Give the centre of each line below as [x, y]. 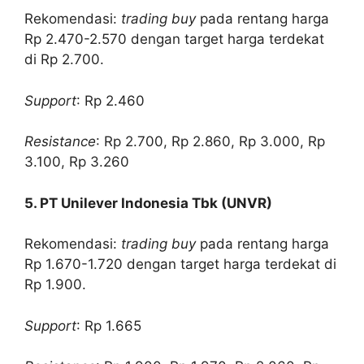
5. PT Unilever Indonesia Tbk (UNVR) [148, 203]
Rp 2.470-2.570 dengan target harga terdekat [174, 39]
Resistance [60, 142]
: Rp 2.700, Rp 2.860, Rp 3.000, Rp [210, 142]
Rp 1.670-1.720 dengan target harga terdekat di [180, 264]
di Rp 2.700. [64, 60]
